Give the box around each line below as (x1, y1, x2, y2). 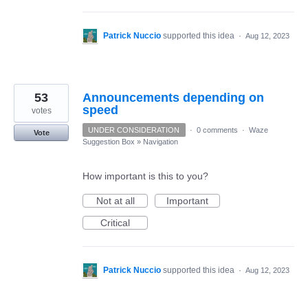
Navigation (143, 137, 178, 146)
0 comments (196, 126, 238, 134)
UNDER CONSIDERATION (88, 126, 180, 134)
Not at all (96, 195, 135, 206)
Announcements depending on (82, 91, 264, 104)
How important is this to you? (82, 170, 208, 181)
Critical (100, 217, 130, 228)
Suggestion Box (82, 137, 135, 146)
